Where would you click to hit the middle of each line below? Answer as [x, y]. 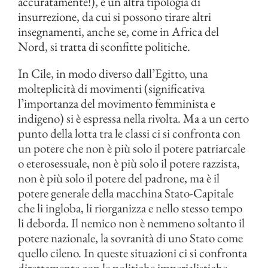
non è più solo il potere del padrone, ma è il [119, 178]
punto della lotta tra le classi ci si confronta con [129, 133]
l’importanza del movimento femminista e [117, 103]
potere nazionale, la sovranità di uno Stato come [130, 238]
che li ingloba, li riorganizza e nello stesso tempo [130, 208]
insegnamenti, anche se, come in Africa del [118, 31]
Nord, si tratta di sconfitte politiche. [104, 46]
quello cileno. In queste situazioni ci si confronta [133, 253]
